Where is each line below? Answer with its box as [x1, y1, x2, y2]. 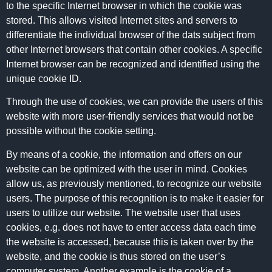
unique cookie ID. [6, 73, 81, 84]
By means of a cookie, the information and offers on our [6, 149, 242, 160]
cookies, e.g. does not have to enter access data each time [6, 222, 256, 233]
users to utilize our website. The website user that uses [6, 207, 240, 218]
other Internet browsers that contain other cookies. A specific [6, 44, 262, 55]
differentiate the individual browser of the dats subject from [6, 30, 255, 41]
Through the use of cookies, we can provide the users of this [6, 97, 263, 107]
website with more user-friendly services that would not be [6, 111, 254, 122]
